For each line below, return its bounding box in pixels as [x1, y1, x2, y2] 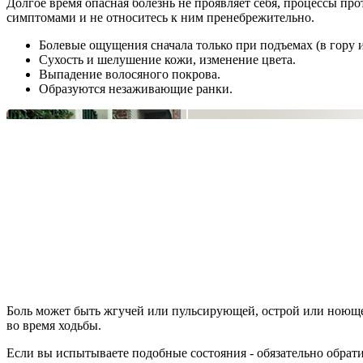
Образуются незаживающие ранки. [39, 81, 233, 96]
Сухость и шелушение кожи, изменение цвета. [39, 52, 296, 66]
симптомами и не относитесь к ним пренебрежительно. [6, 10, 314, 24]
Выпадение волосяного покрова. [39, 66, 220, 81]
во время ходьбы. [6, 318, 101, 332]
